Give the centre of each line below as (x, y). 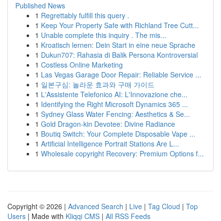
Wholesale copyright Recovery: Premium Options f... (122, 153)
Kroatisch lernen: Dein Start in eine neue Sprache (118, 45)
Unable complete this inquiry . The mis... (104, 35)
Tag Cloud (164, 206)
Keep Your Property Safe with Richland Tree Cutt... (120, 25)
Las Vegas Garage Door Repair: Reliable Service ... (121, 74)
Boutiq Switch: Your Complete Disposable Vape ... (118, 134)
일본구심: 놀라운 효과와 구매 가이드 (98, 84)
